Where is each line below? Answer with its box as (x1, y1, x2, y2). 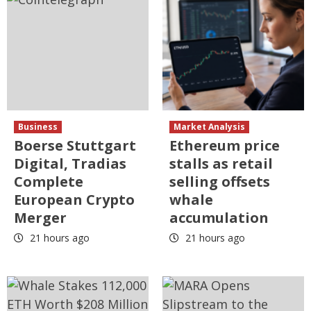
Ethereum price (169, 136, 280, 155)
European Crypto (14, 190, 135, 210)
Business (18, 121, 58, 133)
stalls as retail (169, 154, 273, 174)
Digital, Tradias (14, 154, 126, 174)
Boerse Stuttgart (14, 136, 136, 155)
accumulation (169, 208, 269, 228)
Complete (14, 172, 83, 192)
